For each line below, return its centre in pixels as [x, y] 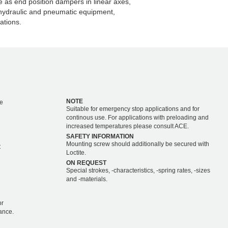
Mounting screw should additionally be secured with [137, 144]
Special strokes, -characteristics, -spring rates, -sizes [138, 171]
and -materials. [87, 179]
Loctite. [76, 153]
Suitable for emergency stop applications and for [133, 109]
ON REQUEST [86, 163]
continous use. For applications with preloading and [137, 118]
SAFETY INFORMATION [100, 137]
